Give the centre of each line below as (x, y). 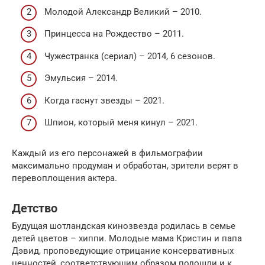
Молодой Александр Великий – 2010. (123, 12)
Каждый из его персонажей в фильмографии (107, 153)
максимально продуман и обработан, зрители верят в (125, 166)
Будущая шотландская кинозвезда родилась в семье (124, 226)
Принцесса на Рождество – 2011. (114, 34)
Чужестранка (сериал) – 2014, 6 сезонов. (130, 56)
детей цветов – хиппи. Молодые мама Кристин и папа (127, 239)
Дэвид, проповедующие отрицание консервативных (123, 251)
